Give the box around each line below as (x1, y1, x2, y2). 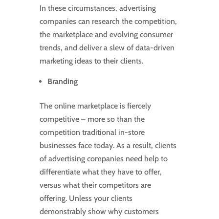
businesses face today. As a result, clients (39, 141, 176, 151)
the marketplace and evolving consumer (39, 30, 173, 40)
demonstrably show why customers (39, 207, 159, 217)
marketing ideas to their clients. (39, 56, 143, 66)
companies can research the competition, (39, 17, 177, 26)
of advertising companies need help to (39, 154, 168, 164)
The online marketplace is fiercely (39, 101, 151, 111)
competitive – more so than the (39, 114, 145, 124)
